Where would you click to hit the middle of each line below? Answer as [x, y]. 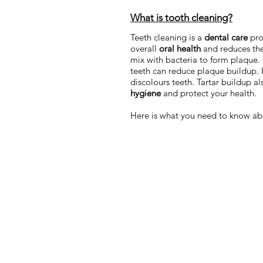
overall [145, 48]
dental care [225, 37]
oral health [181, 48]
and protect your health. [210, 93]
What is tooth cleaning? [181, 18]
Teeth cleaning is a [166, 37]
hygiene [146, 93]
